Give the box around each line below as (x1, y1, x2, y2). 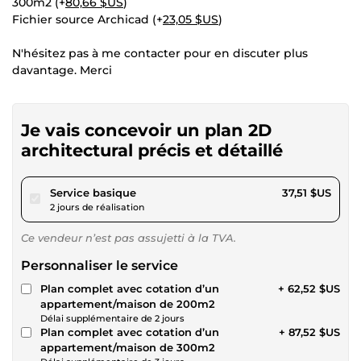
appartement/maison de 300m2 (40, 340, 215, 354)
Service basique (50, 185, 136, 199)
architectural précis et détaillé (21, 139, 283, 160)
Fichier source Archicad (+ (12, 11, 163, 27)
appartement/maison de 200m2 (40, 297, 215, 310)
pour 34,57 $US (135, 185, 217, 198)
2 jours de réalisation (50, 201, 144, 213)
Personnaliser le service (21, 257, 178, 273)
